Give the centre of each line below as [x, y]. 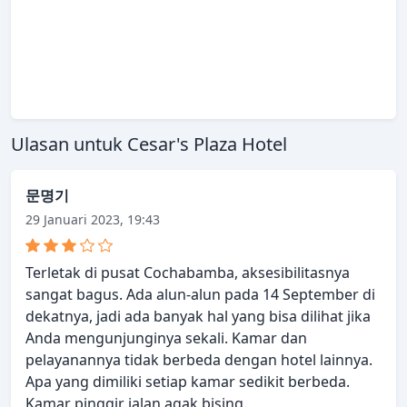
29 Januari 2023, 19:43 [93, 220]
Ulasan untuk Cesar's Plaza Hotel [149, 144]
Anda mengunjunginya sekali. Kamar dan [166, 338]
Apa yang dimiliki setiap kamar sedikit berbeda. [188, 382]
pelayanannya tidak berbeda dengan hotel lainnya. [199, 360]
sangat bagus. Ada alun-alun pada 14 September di [200, 295]
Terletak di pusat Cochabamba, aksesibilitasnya [188, 273]
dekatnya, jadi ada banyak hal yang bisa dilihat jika [198, 317]
